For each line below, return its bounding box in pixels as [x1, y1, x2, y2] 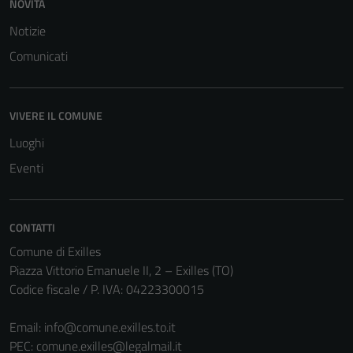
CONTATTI [9, 219, 55, 236]
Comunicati [9, 46, 68, 65]
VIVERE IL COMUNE [9, 107, 102, 124]
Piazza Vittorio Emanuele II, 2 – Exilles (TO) [9, 261, 233, 280]
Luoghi [9, 133, 44, 152]
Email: [9, 318, 44, 336]
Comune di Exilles [9, 242, 101, 261]
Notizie [9, 21, 46, 40]
